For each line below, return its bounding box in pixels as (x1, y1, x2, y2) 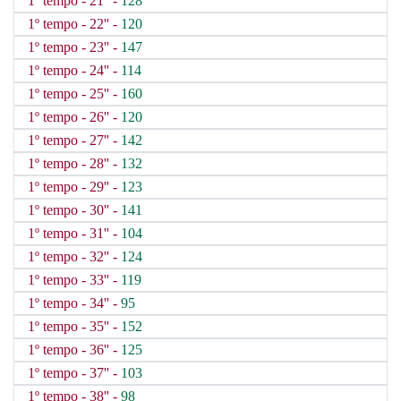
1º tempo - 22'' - (28, 16, 121, 31)
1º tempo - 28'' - (28, 156, 121, 171)
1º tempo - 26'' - (28, 109, 121, 124)
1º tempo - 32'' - (28, 249, 121, 264)
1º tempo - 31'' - (28, 226, 121, 241)
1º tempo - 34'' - (28, 295, 121, 311)
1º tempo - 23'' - (28, 39, 121, 55)
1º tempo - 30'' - (28, 202, 121, 218)
